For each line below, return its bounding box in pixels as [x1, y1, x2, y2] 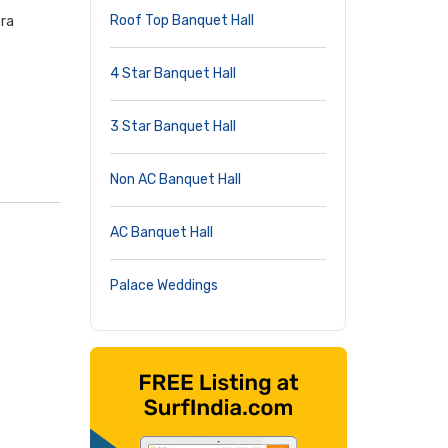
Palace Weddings [110, 277, 218, 294]
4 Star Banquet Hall [110, 65, 236, 82]
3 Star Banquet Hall [110, 118, 236, 135]
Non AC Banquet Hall [110, 171, 241, 188]
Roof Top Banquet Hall [110, 12, 254, 29]
